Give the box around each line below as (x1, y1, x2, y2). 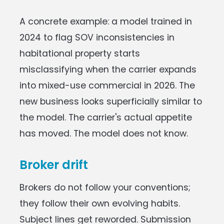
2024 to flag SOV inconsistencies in (19, 31, 174, 43)
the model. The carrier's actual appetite (19, 111, 192, 123)
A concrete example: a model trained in (19, 15, 192, 27)
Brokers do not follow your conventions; (19, 181, 190, 193)
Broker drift (19, 156, 88, 173)
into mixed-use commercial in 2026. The (19, 79, 195, 91)
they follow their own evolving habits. (19, 197, 180, 209)
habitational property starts (19, 47, 140, 59)
